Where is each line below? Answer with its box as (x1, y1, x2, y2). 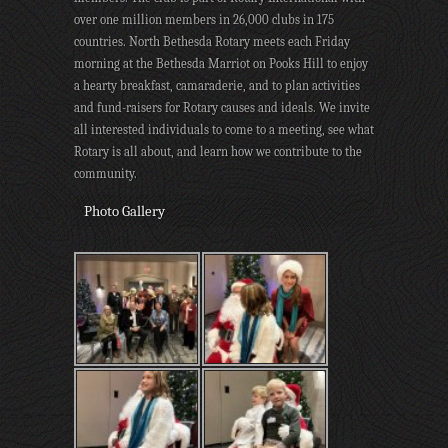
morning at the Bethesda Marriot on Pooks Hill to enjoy (74, 55, 368, 71)
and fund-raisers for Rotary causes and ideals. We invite (74, 99, 370, 115)
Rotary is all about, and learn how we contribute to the (74, 143, 362, 159)
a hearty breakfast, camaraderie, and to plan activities (74, 77, 360, 93)
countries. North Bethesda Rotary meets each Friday (74, 33, 350, 49)
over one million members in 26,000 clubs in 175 (74, 11, 334, 27)
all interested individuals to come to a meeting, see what (74, 121, 374, 137)
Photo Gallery (84, 201, 165, 220)
